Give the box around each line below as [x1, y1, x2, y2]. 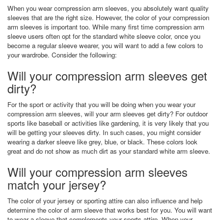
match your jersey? [7, 175, 106, 193]
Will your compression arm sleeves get [7, 66, 207, 84]
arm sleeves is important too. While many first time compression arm [7, 22, 204, 31]
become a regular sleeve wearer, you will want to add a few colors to [7, 40, 203, 50]
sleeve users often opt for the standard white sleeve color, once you [7, 31, 200, 41]
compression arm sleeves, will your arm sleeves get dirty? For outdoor [7, 109, 208, 118]
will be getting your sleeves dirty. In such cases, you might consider [7, 127, 201, 137]
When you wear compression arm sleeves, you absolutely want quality [7, 3, 209, 13]
